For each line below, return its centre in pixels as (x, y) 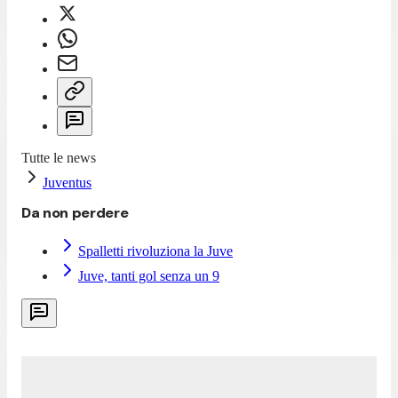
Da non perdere (75, 212)
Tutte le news (59, 157)
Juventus (67, 182)
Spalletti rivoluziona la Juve (155, 251)
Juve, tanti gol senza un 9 (149, 275)
